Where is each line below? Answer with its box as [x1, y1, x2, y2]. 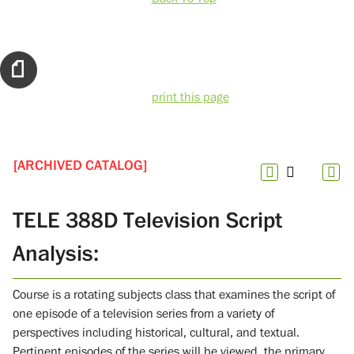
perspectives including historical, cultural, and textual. [13, 324, 299, 341]
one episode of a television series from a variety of [13, 305, 274, 322]
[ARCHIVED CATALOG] [13, 156, 147, 175]
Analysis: [13, 239, 99, 267]
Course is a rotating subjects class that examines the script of [13, 286, 335, 303]
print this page [151, 89, 229, 106]
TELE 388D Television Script [13, 206, 282, 234]
